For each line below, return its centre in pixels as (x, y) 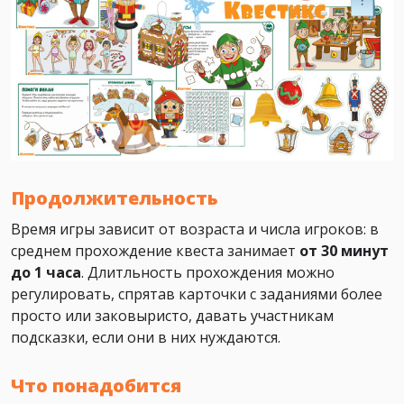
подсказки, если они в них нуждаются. (146, 338)
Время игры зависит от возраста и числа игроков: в (195, 230)
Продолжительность (115, 198)
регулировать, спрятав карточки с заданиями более (197, 294)
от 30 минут (344, 251)
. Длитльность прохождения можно (208, 273)
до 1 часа (46, 273)
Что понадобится (96, 386)
